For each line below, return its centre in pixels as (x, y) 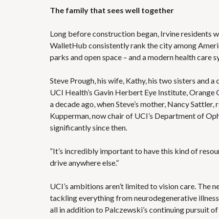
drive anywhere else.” (84, 163)
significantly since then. (88, 127)
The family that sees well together (112, 10)
